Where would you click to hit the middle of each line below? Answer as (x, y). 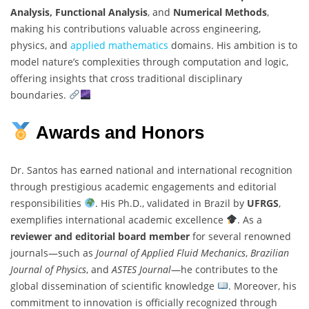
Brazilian (270, 252)
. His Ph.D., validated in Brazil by (171, 203)
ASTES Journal (141, 269)
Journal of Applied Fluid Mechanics (171, 252)
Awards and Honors (120, 132)
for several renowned (240, 236)
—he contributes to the (225, 269)
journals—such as (53, 252)
